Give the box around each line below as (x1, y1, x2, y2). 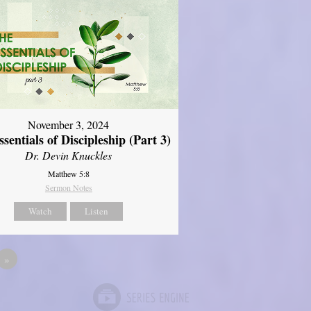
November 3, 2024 (28, 117, 110, 133)
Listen (85, 205, 109, 218)
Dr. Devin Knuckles (25, 148, 112, 163)
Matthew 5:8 (47, 168, 90, 180)
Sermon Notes (44, 182, 92, 194)
